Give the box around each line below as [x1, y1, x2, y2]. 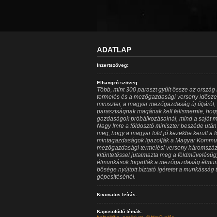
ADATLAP [96, 46, 131, 54]
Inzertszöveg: [96, 62, 128, 68]
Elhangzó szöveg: [96, 80, 139, 85]
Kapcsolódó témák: [96, 209, 142, 214]
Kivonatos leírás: [96, 192, 137, 197]
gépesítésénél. [96, 173, 136, 180]
